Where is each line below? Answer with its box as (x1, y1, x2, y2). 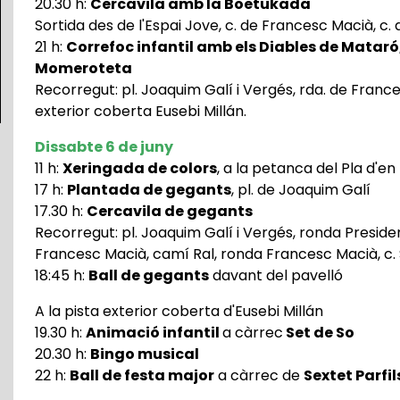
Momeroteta (34, 58, 132, 79)
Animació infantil (85, 322, 220, 344)
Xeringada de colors (62, 158, 217, 179)
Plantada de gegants (66, 179, 231, 201)
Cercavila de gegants (86, 201, 253, 222)
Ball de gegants (87, 265, 209, 287)
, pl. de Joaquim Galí (230, 179, 371, 201)
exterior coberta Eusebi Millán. (34, 101, 246, 122)
